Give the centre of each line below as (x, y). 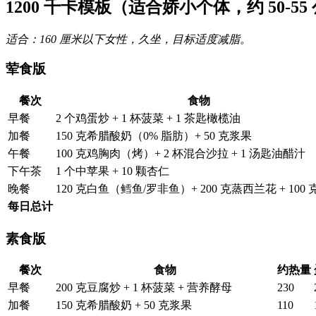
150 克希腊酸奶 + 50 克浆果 (124, 305)
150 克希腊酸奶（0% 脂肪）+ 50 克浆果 (154, 135)
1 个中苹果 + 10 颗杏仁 (113, 171)
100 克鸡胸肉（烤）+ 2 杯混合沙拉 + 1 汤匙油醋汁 (181, 153)
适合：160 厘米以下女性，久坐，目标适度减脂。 (128, 39)
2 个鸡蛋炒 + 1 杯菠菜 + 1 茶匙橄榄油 (148, 118)
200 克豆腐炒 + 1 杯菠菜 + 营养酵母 (144, 288)
